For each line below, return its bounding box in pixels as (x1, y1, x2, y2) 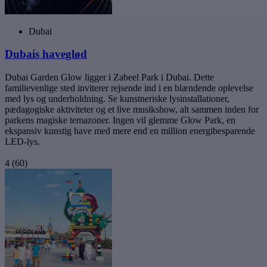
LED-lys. (5, 136, 40, 147)
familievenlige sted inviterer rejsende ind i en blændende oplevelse (5, 82, 253, 93)
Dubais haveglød (5, 48, 87, 61)
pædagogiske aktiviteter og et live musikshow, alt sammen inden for (5, 104, 259, 114)
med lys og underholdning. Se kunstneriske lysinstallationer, (5, 93, 229, 104)
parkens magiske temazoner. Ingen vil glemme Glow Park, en (5, 114, 235, 125)
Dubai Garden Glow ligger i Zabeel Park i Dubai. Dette (5, 72, 214, 82)
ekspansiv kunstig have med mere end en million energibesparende (5, 125, 255, 136)
